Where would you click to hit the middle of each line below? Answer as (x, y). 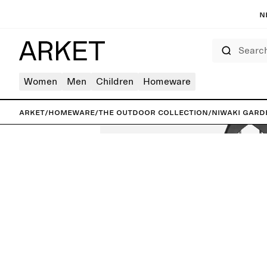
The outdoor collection (153, 112)
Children (115, 82)
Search (221, 42)
